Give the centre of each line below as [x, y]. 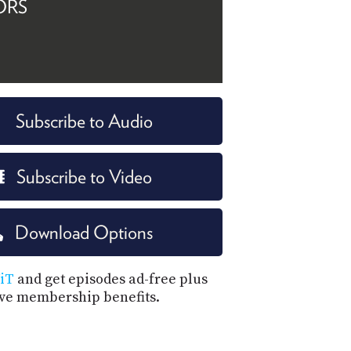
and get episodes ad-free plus [111, 280]
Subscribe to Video [84, 177]
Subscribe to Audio [84, 121]
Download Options [84, 233]
